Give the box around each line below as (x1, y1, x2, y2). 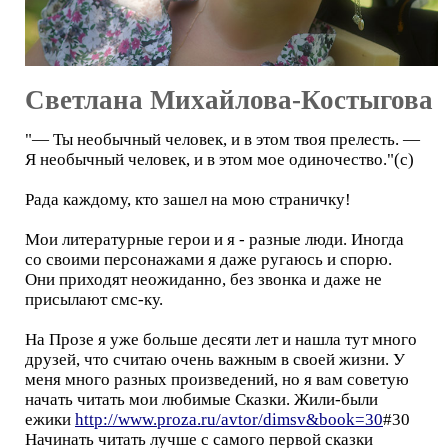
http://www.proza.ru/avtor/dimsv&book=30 (75, 409, 383, 429)
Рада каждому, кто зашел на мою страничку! (25, 189, 351, 209)
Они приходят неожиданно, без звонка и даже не (25, 269, 382, 289)
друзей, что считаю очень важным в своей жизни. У (25, 349, 405, 369)
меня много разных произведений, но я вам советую (25, 369, 409, 389)
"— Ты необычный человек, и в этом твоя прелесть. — (25, 129, 420, 149)
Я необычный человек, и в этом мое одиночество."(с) (25, 149, 414, 169)
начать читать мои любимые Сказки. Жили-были (25, 389, 378, 409)
